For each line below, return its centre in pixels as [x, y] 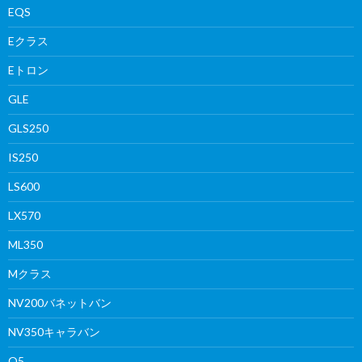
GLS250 [28, 128]
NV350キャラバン [54, 331]
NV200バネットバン [60, 302]
